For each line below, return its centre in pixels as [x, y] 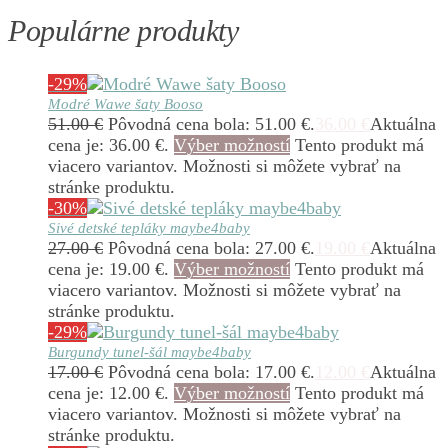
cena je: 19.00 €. [108, 269]
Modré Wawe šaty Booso [125, 104]
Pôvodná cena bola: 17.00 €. [211, 372]
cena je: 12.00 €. [108, 393]
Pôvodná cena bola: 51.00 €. [211, 124]
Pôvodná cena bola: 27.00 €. [211, 248]
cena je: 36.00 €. [108, 145]
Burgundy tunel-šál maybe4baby [149, 352]
